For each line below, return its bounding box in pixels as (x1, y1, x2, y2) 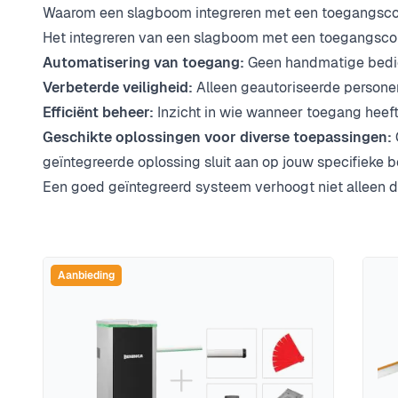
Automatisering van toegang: (43, 53, 248, 72)
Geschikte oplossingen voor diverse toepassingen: (43, 128, 392, 147)
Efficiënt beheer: (43, 103, 157, 122)
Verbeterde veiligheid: (43, 78, 196, 97)
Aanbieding (58, 268, 115, 283)
